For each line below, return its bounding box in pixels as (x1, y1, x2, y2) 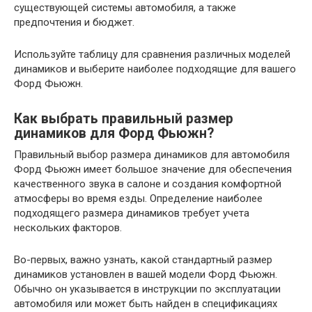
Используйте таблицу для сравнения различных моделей (14, 48, 290, 61)
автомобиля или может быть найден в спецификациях (14, 297, 277, 310)
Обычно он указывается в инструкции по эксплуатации (14, 283, 281, 295)
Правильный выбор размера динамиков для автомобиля (14, 148, 290, 161)
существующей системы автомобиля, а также (14, 1, 236, 14)
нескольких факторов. (14, 221, 122, 234)
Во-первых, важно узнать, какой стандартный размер (14, 253, 272, 266)
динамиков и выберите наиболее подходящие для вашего (14, 63, 296, 75)
